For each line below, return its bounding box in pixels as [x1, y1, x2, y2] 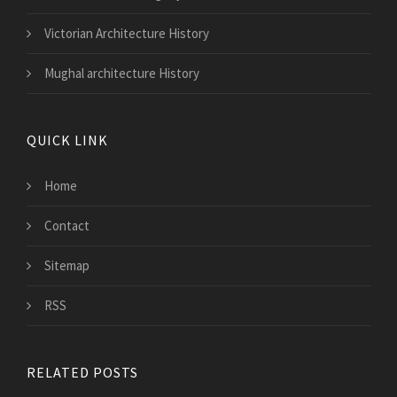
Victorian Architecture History [44, 25, 209, 43]
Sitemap [44, 257, 90, 275]
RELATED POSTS [27, 363, 138, 382]
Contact [44, 217, 90, 235]
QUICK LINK [27, 131, 108, 150]
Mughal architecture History [44, 65, 199, 82]
